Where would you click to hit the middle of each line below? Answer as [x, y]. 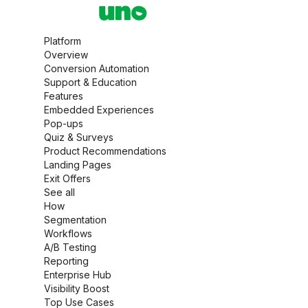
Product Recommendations [105, 151]
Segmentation [75, 220]
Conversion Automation [97, 68]
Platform [63, 41]
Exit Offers [67, 178]
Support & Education [90, 82]
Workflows [68, 233]
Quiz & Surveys [79, 137]
